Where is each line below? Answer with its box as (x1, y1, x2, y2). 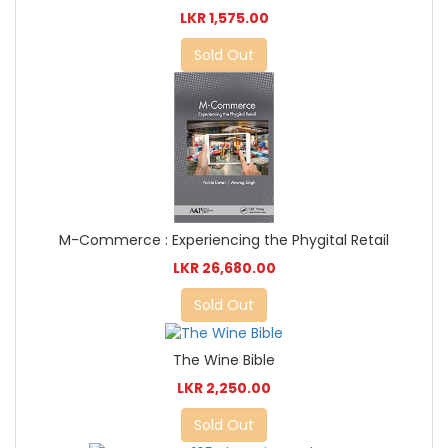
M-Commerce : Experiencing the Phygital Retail (59, 230, 389, 251)
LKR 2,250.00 (177, 378, 271, 399)
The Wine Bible (173, 350, 275, 371)
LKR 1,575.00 (179, 8, 269, 29)
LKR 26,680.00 (172, 258, 276, 279)
